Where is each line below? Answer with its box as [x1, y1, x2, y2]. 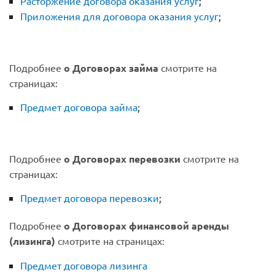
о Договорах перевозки [64, 152, 180, 166]
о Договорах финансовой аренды [64, 219, 229, 233]
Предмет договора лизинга [20, 259, 147, 272]
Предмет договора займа [20, 101, 137, 114]
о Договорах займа [64, 61, 158, 75]
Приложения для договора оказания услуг [20, 10, 219, 23]
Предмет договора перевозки [20, 192, 159, 204]
